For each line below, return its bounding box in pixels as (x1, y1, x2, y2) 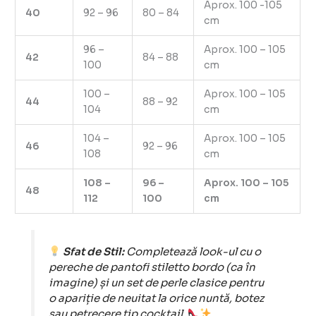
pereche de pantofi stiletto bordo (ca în (48, 260, 255, 274)
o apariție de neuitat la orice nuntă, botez (48, 291, 264, 305)
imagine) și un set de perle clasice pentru (48, 276, 264, 289)
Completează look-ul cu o (123, 245, 261, 258)
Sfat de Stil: (62, 245, 124, 258)
